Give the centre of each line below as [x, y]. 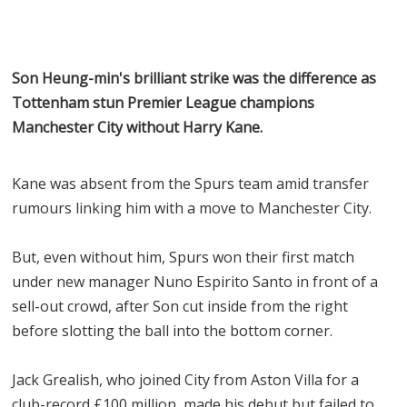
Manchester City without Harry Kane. [138, 127]
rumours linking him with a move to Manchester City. [192, 208]
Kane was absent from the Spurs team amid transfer [191, 183]
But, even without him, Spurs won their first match [184, 257]
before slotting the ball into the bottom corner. [173, 330]
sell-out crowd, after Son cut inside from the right [180, 306]
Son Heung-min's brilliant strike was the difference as [194, 78]
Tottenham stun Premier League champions [164, 102]
